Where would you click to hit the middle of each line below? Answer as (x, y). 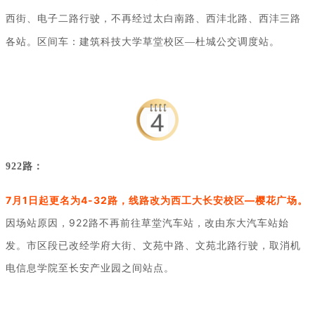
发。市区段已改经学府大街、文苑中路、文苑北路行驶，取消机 (153, 245)
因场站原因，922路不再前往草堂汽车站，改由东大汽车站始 (147, 222)
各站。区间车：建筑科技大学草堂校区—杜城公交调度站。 (143, 41)
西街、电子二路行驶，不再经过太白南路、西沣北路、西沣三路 (153, 18)
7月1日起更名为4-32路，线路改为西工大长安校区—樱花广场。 (157, 200)
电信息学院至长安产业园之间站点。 (90, 267)
